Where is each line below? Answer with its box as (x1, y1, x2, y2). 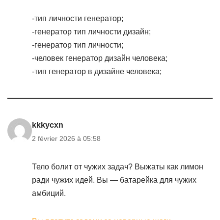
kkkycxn (32, 121, 63, 129)
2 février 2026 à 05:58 (32, 135, 101, 142)
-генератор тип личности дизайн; (32, 27, 151, 36)
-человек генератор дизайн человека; (32, 54, 167, 62)
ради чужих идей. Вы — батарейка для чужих (32, 176, 196, 184)
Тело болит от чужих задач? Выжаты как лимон (32, 163, 203, 171)
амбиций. (32, 189, 66, 197)
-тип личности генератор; (32, 14, 123, 23)
